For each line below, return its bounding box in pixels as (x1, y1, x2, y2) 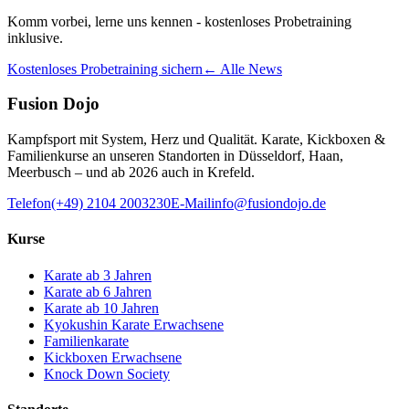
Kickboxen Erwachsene (44, 349, 182, 365)
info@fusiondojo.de (211, 195, 326, 212)
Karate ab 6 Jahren (44, 283, 152, 299)
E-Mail (171, 195, 211, 212)
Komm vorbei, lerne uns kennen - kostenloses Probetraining (7, 13, 351, 29)
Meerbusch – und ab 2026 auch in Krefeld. (7, 164, 255, 181)
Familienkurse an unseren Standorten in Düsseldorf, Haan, (7, 148, 343, 164)
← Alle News (203, 60, 282, 77)
